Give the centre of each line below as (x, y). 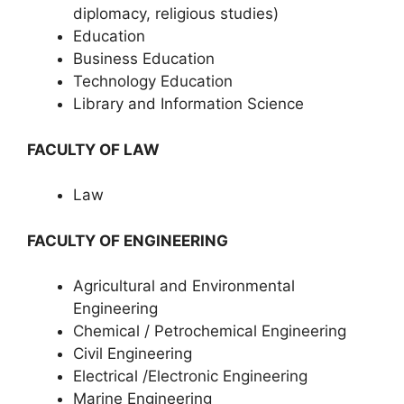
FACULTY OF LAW (93, 149)
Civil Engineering (133, 353)
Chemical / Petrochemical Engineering (210, 331)
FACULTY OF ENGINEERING (129, 240)
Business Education (144, 59)
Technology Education (153, 81)
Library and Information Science (188, 104)
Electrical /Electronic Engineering (190, 376)
